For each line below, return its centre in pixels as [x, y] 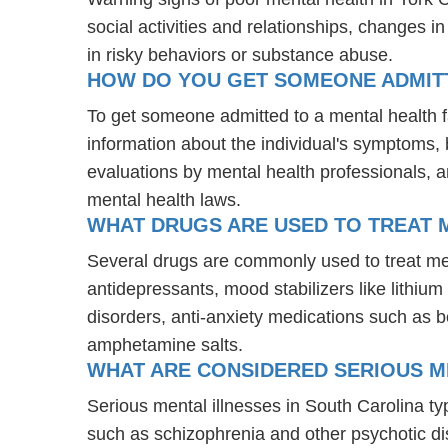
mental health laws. [164, 199]
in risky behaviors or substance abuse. [240, 54]
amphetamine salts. [165, 344]
